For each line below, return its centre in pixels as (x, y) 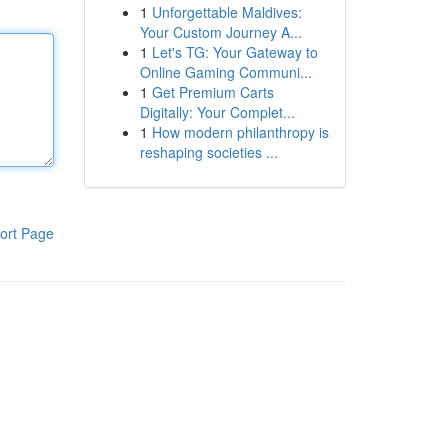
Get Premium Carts (212, 92)
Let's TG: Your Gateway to (234, 52)
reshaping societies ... (208, 152)
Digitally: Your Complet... (217, 112)
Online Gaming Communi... (225, 72)
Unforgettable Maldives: (226, 12)
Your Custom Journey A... (220, 32)
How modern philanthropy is (240, 132)
